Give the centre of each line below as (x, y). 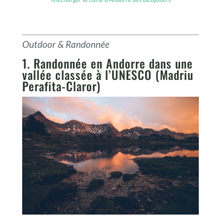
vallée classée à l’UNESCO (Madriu (108, 75)
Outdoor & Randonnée (66, 45)
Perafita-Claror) (61, 86)
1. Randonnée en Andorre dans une (107, 63)
